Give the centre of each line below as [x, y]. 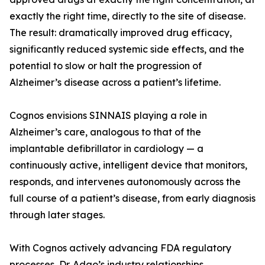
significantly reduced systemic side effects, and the [127, 49]
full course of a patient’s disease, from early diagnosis [132, 198]
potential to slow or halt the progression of [106, 66]
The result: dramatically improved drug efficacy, [121, 33]
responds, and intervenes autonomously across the [125, 182]
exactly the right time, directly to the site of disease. [127, 16]
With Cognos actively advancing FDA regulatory [120, 248]
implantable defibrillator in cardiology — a [106, 149]
